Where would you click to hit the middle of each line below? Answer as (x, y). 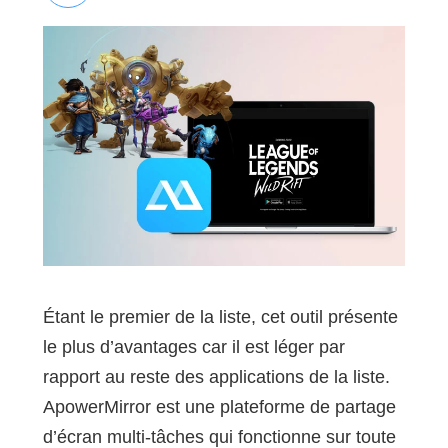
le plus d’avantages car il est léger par (193, 347)
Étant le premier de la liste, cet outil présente (220, 317)
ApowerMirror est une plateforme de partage (219, 407)
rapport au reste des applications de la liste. (216, 377)
